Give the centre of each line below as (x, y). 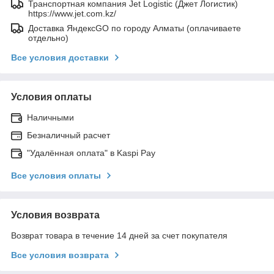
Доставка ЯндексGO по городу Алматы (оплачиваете (135, 28)
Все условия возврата (60, 255)
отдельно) (48, 38)
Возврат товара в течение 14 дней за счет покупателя (119, 235)
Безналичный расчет (68, 135)
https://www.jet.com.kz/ (72, 13)
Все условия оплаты (56, 175)
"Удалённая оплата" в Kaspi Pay (91, 153)
